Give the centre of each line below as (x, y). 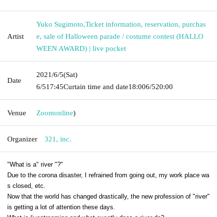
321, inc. (58, 139)
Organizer (22, 139)
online (64, 113)
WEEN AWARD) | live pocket (81, 48)
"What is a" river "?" (35, 164)
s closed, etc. (26, 186)
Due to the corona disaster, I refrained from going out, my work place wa (108, 175)
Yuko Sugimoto (60, 24)
